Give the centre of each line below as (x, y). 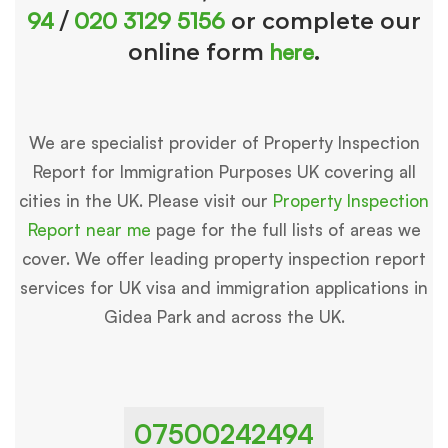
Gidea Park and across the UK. (224, 317)
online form (199, 53)
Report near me (89, 230)
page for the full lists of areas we (285, 230)
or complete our (323, 22)
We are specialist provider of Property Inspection (224, 143)
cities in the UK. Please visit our (146, 201)
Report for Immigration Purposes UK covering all (224, 172)
